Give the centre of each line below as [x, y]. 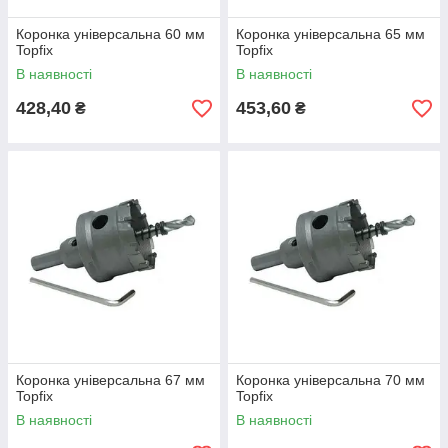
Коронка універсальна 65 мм [330, 34]
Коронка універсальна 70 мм [330, 380]
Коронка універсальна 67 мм [110, 380]
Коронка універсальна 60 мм [110, 34]
